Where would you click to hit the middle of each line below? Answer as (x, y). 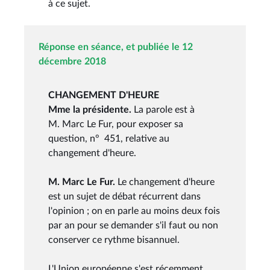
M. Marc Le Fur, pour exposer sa (116, 124)
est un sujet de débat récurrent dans (124, 196)
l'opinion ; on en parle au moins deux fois (134, 211)
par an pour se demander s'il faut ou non (133, 225)
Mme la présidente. (91, 109)
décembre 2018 (72, 61)
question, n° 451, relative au (109, 138)
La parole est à (164, 109)
